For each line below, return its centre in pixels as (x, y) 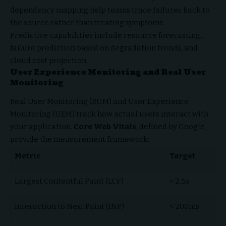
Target (182, 156)
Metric (27, 156)
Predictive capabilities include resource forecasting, (106, 36)
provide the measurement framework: (80, 139)
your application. (41, 126)
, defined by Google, (171, 126)
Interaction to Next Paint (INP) (69, 206)
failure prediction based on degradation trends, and (104, 48)
